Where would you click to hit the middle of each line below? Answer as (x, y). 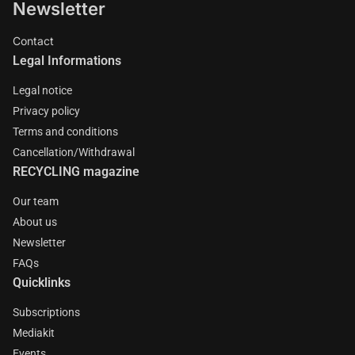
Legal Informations (67, 61)
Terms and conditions (65, 132)
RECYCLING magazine (76, 172)
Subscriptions (46, 312)
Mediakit (34, 333)
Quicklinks (42, 282)
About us (35, 222)
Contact (33, 41)
